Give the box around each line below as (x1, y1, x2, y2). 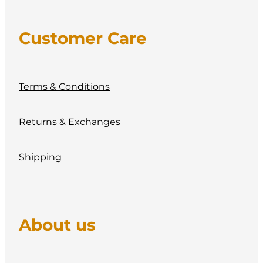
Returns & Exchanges (19, 114, 120, 130)
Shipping (19, 150, 62, 166)
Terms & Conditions (19, 79, 110, 95)
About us (19, 212, 96, 239)
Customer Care (19, 26, 147, 53)
